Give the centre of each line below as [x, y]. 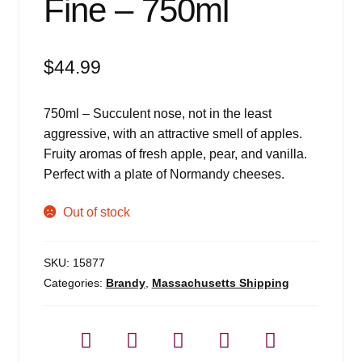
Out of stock [97, 213]
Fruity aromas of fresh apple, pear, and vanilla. [175, 154]
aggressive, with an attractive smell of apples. [173, 133]
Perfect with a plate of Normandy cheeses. [164, 174]
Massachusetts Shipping [220, 282]
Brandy [125, 282]
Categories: [74, 282]
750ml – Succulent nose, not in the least [157, 113]
